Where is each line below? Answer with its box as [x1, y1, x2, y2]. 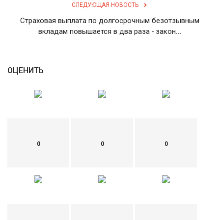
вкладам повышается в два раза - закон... [38, 27, 182, 36]
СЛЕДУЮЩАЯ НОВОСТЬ [72, 1, 138, 8]
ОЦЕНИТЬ [7, 65, 44, 75]
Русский [48, 13, 72, 20]
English [13, 13, 33, 20]
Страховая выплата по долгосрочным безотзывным [20, 16, 200, 25]
